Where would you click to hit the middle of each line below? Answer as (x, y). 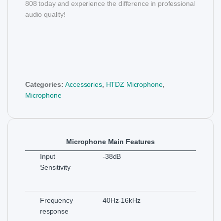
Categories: (45, 84)
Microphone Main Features (110, 141)
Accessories (84, 84)
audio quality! (46, 14)
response (54, 211)
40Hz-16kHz (122, 200)
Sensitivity (55, 167)
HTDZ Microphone (134, 84)
